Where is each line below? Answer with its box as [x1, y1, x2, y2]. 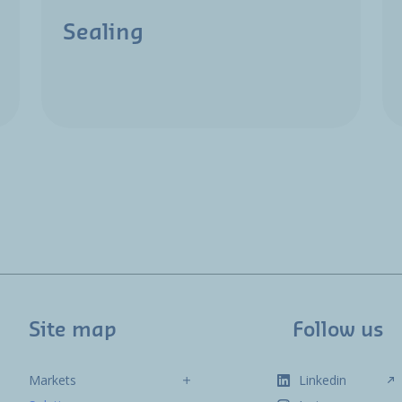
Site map [29, 319, 118, 340]
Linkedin [299, 371, 347, 389]
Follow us [292, 319, 384, 340]
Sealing [63, 21, 144, 44]
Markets [29, 371, 77, 389]
